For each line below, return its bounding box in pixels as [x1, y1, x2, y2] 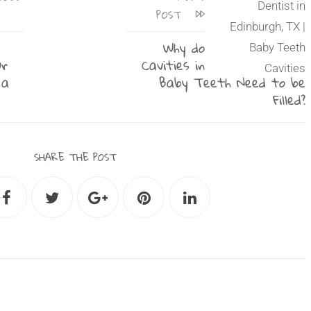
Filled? [273, 87, 306, 112]
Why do [163, 35, 205, 60]
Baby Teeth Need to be [159, 69, 306, 95]
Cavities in [142, 52, 205, 78]
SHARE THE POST [33, 147, 117, 167]
